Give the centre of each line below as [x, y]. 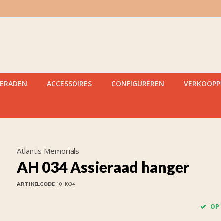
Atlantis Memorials [48, 151]
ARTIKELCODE [36, 184]
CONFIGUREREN [138, 84]
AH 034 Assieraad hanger [103, 167]
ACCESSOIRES [69, 84]
